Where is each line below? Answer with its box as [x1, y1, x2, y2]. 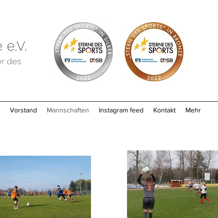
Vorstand [10, 106, 37, 114]
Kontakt [153, 106, 176, 114]
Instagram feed [99, 106, 144, 114]
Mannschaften [47, 106, 89, 114]
